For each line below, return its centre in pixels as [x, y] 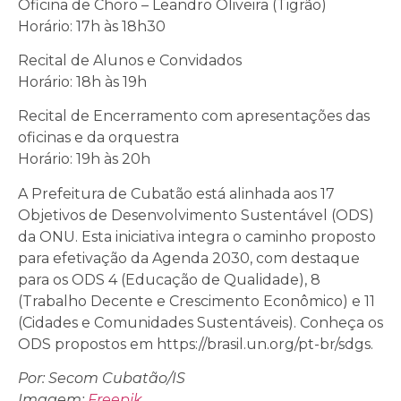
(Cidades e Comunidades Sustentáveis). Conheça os [200, 322]
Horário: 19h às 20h [84, 159]
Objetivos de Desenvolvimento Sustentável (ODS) [196, 215]
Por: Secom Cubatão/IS [102, 379]
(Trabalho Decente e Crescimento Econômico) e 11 [196, 301]
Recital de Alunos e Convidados [130, 60]
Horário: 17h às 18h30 [92, 26]
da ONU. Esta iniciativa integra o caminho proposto [197, 236]
